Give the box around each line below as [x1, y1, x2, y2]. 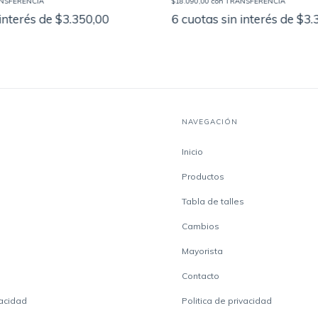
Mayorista [181, 245, 223, 256]
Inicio [181, 146, 203, 157]
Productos [181, 170, 224, 182]
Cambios [181, 220, 219, 231]
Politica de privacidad [181, 295, 272, 306]
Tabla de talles [181, 195, 244, 207]
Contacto [181, 270, 219, 281]
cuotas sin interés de [181, 11, 297, 26]
